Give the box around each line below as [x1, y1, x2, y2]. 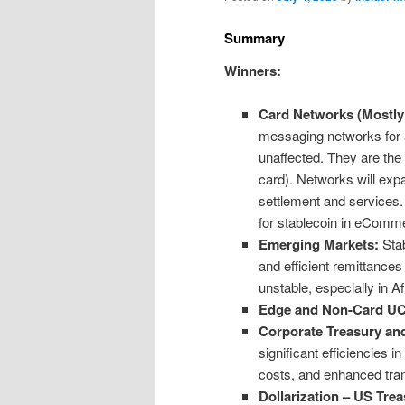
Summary [224, 27, 285, 48]
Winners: [224, 60, 281, 80]
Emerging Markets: [258, 234, 379, 255]
